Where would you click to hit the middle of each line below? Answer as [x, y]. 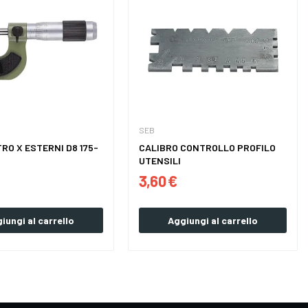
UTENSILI [160, 161]
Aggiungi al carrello [213, 221]
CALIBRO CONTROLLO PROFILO [208, 148]
